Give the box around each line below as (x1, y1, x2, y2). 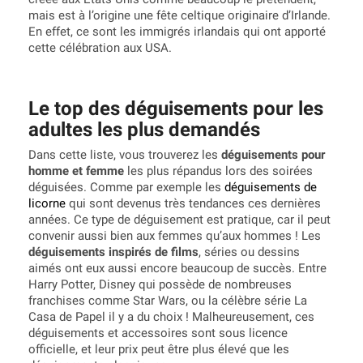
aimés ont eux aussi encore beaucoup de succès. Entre (28, 261, 327, 276)
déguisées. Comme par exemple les (28, 180, 224, 195)
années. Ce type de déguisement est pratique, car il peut (28, 212, 331, 228)
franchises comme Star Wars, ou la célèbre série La (28, 293, 307, 309)
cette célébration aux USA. (28, 41, 172, 56)
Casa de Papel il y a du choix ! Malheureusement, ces (28, 310, 314, 325)
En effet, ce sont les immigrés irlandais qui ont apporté (28, 24, 326, 40)
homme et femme (28, 164, 124, 179)
